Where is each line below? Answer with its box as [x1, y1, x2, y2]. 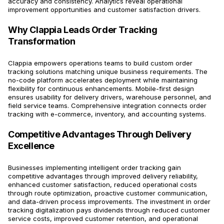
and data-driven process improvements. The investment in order [8, 197, 210, 206]
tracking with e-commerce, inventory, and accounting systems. [8, 110, 206, 118]
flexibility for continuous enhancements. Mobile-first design [8, 84, 194, 93]
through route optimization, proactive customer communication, [8, 189, 207, 197]
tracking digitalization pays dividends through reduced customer [8, 206, 210, 214]
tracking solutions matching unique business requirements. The [8, 67, 207, 76]
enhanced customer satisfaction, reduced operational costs [8, 180, 197, 189]
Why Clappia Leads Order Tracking [8, 24, 157, 35]
